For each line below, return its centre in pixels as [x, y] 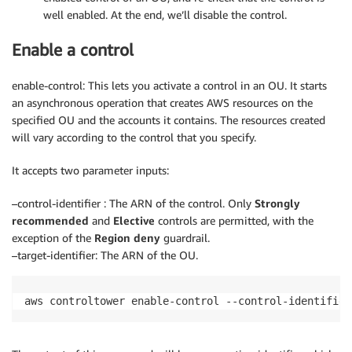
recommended [50, 220]
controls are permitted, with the [234, 220]
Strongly [277, 203]
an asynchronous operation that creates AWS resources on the [162, 102]
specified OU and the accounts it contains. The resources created [169, 119]
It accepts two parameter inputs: [90, 170]
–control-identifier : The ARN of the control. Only [133, 203]
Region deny [127, 237]
